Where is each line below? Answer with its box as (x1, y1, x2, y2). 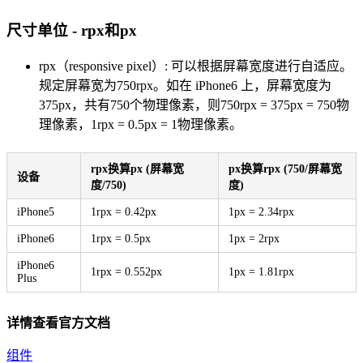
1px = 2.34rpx (228, 205, 294, 218)
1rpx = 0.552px (91, 265, 162, 278)
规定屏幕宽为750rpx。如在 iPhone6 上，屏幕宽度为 (39, 78, 331, 92)
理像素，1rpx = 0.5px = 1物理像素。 (39, 117, 242, 131)
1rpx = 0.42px (91, 205, 156, 218)
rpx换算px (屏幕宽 (91, 162, 184, 175)
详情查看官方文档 (6, 315, 110, 330)
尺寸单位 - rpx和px (6, 21, 137, 39)
